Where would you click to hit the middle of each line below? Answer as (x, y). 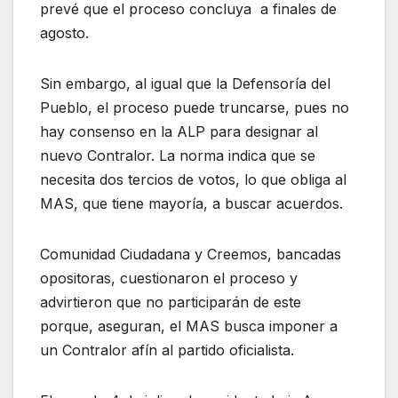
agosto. (64, 32)
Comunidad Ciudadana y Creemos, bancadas (191, 254)
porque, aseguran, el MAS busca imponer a (189, 326)
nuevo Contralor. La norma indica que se (178, 155)
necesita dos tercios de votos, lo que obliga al (193, 179)
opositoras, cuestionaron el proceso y (169, 278)
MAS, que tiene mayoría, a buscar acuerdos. (191, 203)
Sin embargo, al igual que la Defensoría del (185, 83)
